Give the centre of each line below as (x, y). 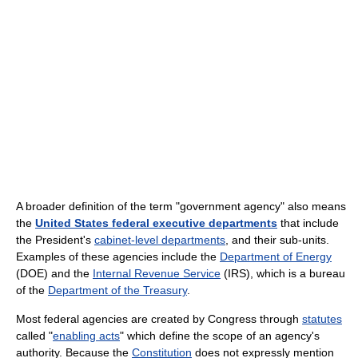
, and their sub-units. (277, 239)
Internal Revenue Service (157, 273)
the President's (55, 239)
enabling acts (86, 335)
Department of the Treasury (117, 290)
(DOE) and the (54, 273)
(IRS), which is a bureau (283, 273)
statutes (322, 318)
